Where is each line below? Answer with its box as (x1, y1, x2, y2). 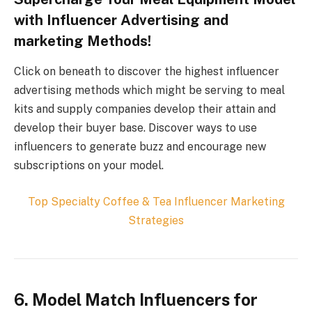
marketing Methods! (14, 32, 151, 49)
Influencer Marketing (171, 194, 285, 208)
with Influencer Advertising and (14, 11, 228, 29)
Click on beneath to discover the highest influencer (14, 65, 279, 79)
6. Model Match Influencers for (14, 289, 258, 309)
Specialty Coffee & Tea (50, 194, 171, 208)
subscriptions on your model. (14, 159, 164, 173)
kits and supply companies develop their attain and (14, 102, 276, 116)
